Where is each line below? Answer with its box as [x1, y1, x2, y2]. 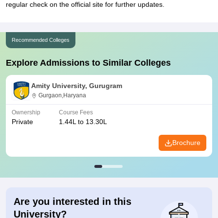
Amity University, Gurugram [31, 82, 122, 90]
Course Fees [59, 109, 93, 116]
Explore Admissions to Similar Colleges [6, 58, 171, 68]
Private [12, 118, 33, 126]
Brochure [172, 139, 200, 146]
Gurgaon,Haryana [38, 92, 86, 99]
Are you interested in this [14, 196, 131, 207]
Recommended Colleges [12, 37, 70, 43]
